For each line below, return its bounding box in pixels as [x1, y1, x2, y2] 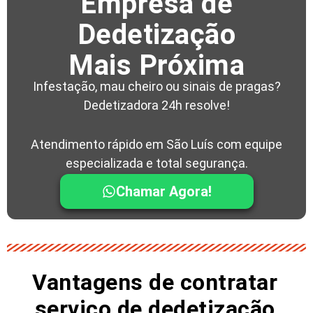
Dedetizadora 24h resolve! [83, 97, 230, 112]
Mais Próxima [68, 48, 245, 82]
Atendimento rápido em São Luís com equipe [31, 136, 282, 152]
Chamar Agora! [115, 182, 212, 200]
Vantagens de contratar [32, 268, 277, 296]
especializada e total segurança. [65, 155, 248, 170]
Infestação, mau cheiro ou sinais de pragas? [32, 78, 281, 94]
